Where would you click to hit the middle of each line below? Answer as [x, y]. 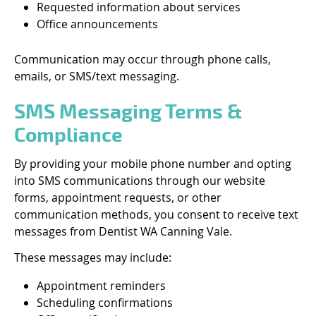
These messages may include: [93, 257]
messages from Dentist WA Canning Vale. [123, 231]
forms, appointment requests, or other [118, 197]
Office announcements [97, 24]
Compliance [68, 135]
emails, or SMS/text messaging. [97, 76]
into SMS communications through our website [140, 181]
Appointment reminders [101, 286]
